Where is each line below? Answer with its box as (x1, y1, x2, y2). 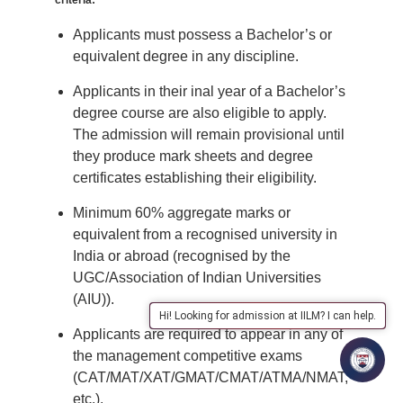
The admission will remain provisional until (73, 127, 345, 143)
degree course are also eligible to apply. (73, 105, 327, 121)
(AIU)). (73, 291, 114, 308)
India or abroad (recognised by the (73, 248, 291, 264)
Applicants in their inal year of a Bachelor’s (73, 84, 345, 100)
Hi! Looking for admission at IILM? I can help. (159, 309, 376, 322)
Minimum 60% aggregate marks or (73, 205, 291, 221)
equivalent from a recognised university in (73, 227, 337, 243)
